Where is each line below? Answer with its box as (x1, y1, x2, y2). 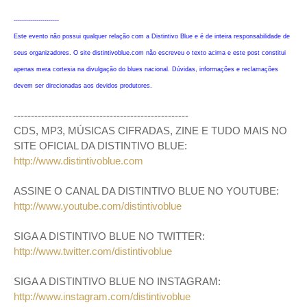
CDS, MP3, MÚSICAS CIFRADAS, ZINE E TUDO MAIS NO (14, 125, 287, 137)
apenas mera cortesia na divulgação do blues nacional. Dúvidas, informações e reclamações (14, 66, 278, 73)
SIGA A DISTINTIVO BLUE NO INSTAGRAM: (14, 275, 221, 288)
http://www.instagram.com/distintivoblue (14, 291, 191, 303)
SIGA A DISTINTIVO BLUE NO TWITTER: (14, 230, 205, 243)
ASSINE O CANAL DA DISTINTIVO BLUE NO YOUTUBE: (14, 185, 279, 197)
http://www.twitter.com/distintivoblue (14, 245, 172, 258)
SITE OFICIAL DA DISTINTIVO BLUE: (14, 140, 187, 152)
